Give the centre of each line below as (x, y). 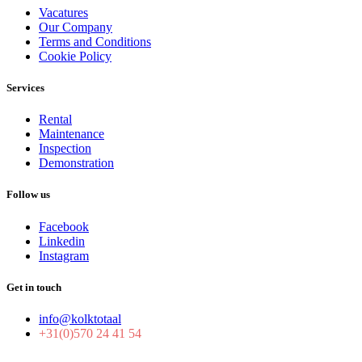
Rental (55, 120)
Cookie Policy (75, 56)
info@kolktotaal (80, 318)
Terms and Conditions (95, 41)
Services (25, 88)
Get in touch (34, 287)
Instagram (64, 255)
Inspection (65, 149)
